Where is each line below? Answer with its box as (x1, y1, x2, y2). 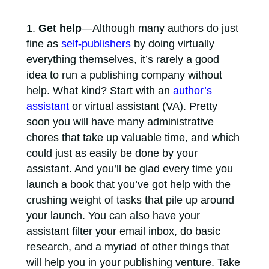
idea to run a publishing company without (26, 69, 222, 81)
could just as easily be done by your (26, 147, 198, 159)
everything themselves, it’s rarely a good (26, 53, 219, 65)
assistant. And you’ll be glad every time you (26, 163, 233, 175)
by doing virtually (130, 38, 214, 50)
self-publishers (61, 38, 131, 50)
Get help (38, 22, 82, 34)
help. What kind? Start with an (26, 85, 173, 97)
